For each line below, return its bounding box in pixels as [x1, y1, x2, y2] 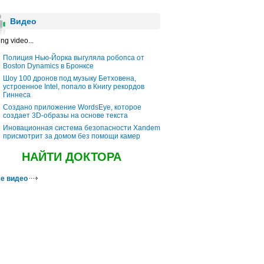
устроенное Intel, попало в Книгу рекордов [3, 82, 144, 91]
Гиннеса [3, 91, 31, 99]
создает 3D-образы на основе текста [3, 111, 128, 120]
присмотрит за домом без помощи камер [3, 132, 140, 140]
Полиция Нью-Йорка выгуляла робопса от [3, 54, 144, 62]
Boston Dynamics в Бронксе [3, 62, 94, 70]
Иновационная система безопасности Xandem [3, 124, 160, 132]
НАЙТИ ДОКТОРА [21, 150, 121, 163]
